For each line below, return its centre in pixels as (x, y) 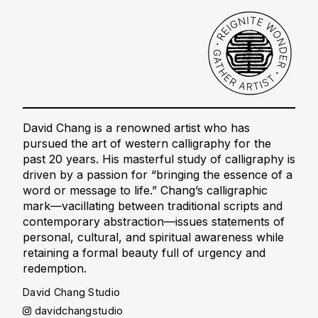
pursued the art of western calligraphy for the (147, 143)
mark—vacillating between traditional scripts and (153, 205)
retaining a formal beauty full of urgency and (144, 252)
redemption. (55, 268)
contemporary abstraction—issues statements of (154, 221)
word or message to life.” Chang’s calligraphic (145, 190)
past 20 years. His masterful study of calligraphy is (159, 159)
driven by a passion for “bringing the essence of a (158, 174)
